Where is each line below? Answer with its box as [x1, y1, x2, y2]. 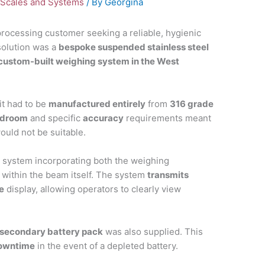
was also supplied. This [103, 226, 203, 238]
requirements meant [124, 112, 212, 124]
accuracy [83, 112, 124, 124]
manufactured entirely [49, 98, 146, 110]
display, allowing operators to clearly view [4, 183, 182, 195]
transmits [147, 169, 189, 181]
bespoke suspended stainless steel [59, 41, 209, 53]
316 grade [170, 98, 214, 110]
